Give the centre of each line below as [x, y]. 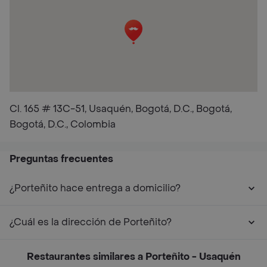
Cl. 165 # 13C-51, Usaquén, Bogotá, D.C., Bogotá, [121, 109]
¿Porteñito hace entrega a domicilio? [95, 188]
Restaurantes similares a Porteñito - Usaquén [133, 257]
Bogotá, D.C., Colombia [63, 124]
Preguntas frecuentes [61, 159]
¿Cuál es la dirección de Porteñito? [91, 222]
